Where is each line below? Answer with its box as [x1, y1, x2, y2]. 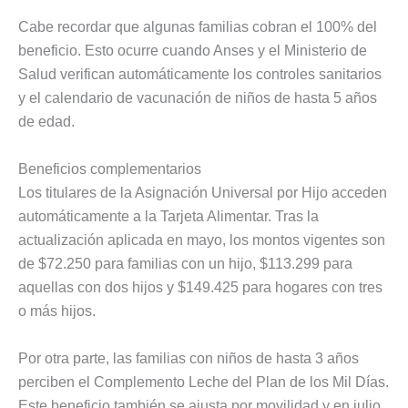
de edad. [18, 114, 75, 130]
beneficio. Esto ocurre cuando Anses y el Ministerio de [18, 43, 367, 59]
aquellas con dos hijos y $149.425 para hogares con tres [18, 279, 382, 295]
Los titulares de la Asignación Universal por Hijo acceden [18, 184, 387, 200]
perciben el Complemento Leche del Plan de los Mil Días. [18, 373, 389, 390]
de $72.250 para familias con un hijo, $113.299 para [18, 255, 352, 271]
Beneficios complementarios [18, 160, 201, 177]
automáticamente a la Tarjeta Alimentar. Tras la [18, 208, 319, 224]
